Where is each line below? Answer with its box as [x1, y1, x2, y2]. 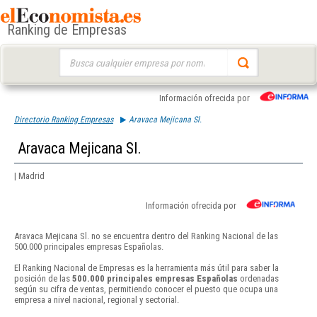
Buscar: [58, 50, 86, 60]
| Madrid [14, 171, 45, 181]
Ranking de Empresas [7, 21, 127, 39]
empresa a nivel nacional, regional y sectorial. [14, 294, 179, 306]
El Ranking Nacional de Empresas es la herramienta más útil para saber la [14, 263, 279, 274]
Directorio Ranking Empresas [14, 115, 113, 125]
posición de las [14, 273, 72, 284]
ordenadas [238, 273, 279, 284]
